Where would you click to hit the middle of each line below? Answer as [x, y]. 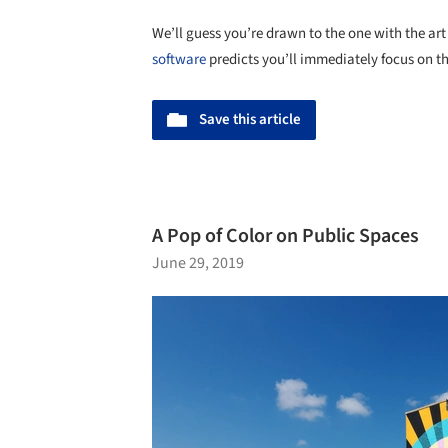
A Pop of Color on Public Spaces [285, 236]
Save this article [250, 119]
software [179, 60]
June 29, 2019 [198, 263]
